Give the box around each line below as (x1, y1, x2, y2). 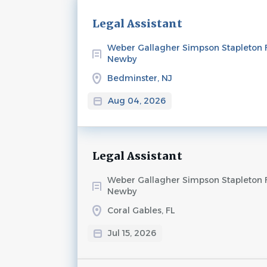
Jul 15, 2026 (107, 228, 156, 238)
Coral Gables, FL (107, 205, 175, 216)
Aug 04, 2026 (107, 95, 166, 106)
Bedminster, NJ (107, 73, 172, 83)
